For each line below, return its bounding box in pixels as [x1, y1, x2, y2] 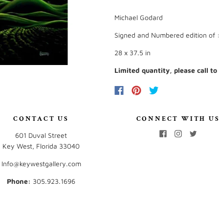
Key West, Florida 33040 [2, 142, 80, 150]
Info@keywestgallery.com [1, 159, 81, 168]
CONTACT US [13, 114, 69, 123]
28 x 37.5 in [114, 48, 151, 57]
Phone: [7, 177, 31, 185]
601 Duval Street [15, 131, 67, 139]
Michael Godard [114, 13, 163, 22]
